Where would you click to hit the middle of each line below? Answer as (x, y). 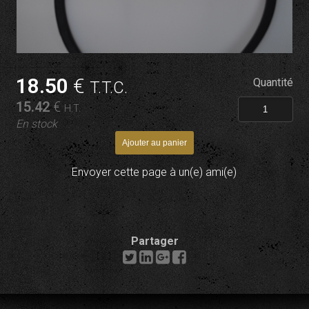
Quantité (273, 82)
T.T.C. (109, 88)
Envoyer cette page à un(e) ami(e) (154, 172)
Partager (154, 241)
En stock (37, 124)
